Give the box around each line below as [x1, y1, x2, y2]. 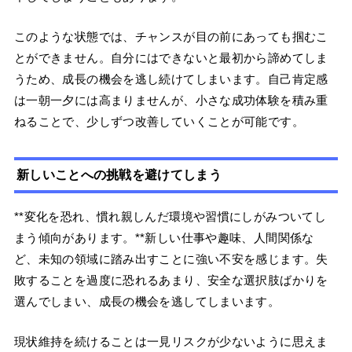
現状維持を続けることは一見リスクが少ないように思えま [13, 335, 328, 349]
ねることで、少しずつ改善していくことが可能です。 [13, 115, 304, 129]
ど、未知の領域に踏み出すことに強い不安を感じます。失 [13, 252, 328, 266]
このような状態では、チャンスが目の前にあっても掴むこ [13, 30, 328, 44]
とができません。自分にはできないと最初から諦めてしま [13, 51, 328, 65]
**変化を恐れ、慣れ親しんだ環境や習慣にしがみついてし [13, 210, 327, 224]
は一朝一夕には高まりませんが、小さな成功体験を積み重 [13, 93, 328, 108]
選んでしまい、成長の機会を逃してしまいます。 [13, 295, 280, 309]
